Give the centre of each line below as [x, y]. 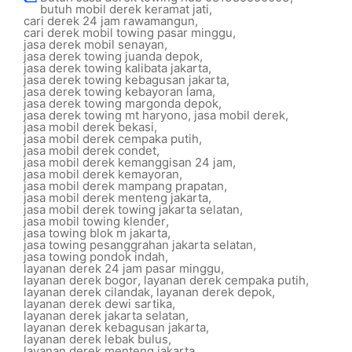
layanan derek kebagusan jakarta [115, 327]
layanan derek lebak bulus [96, 339]
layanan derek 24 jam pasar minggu [122, 268]
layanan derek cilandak [87, 292]
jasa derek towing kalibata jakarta [116, 68]
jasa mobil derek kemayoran [101, 174]
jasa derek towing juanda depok [112, 56]
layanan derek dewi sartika [98, 304]
